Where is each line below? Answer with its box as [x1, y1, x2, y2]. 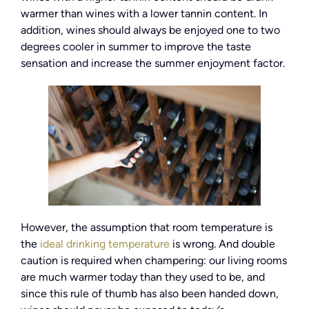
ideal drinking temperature [40, 237, 170, 250]
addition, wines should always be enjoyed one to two [21, 23, 280, 37]
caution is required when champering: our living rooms [21, 253, 287, 267]
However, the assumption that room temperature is [21, 220, 272, 234]
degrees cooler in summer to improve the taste [21, 40, 251, 54]
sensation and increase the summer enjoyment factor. [21, 57, 285, 70]
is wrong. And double [170, 237, 275, 250]
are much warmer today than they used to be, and [21, 270, 265, 283]
